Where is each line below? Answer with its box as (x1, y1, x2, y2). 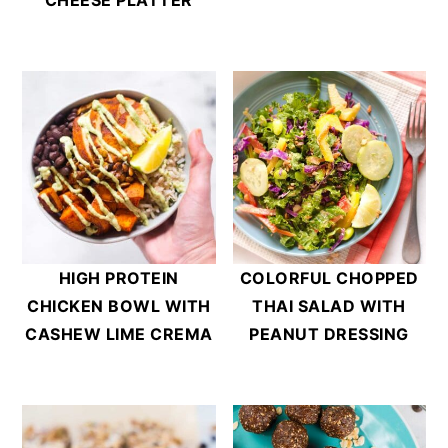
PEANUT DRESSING (249, 323, 409, 344)
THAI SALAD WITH (252, 295, 406, 316)
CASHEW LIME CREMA (25, 323, 213, 344)
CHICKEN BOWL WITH (27, 295, 211, 316)
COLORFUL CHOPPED (239, 267, 419, 288)
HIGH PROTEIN (58, 267, 179, 288)
